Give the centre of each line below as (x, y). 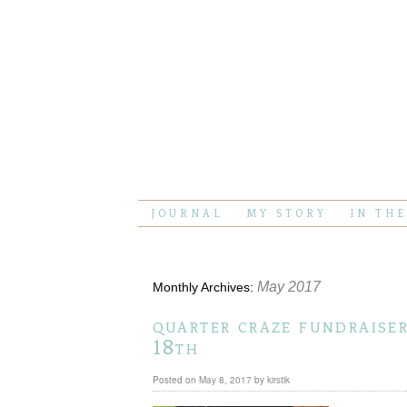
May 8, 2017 (225, 380)
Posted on (174, 380)
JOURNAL (188, 213)
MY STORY (287, 213)
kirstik (278, 380)
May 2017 (288, 287)
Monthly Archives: (204, 287)
